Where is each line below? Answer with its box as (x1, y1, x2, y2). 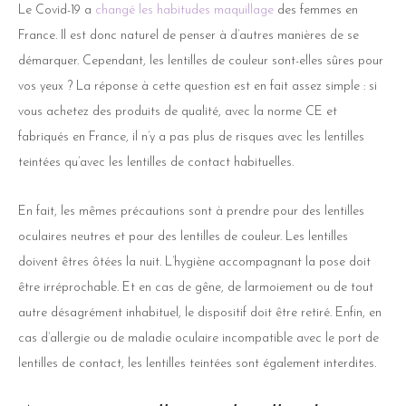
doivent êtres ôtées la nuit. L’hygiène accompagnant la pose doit (18, 255, 371, 269)
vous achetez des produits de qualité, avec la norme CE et (18, 104, 337, 119)
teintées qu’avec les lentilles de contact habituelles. (18, 155, 297, 169)
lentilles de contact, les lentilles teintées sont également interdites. (18, 356, 380, 371)
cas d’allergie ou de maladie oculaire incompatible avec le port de (18, 331, 379, 345)
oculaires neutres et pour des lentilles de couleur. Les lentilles (18, 229, 348, 244)
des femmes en (274, 3, 358, 17)
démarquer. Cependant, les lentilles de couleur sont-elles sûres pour (18, 53, 383, 68)
